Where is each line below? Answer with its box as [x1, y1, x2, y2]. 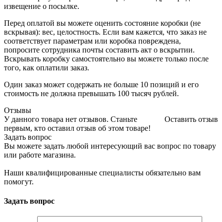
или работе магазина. [4, 150, 76, 159]
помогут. [4, 177, 34, 186]
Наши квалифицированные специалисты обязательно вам [4, 168, 201, 177]
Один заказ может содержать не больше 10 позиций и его [4, 80, 199, 89]
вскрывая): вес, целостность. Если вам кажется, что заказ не [4, 27, 207, 36]
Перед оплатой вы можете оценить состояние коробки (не [4, 18, 201, 27]
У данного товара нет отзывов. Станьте [4, 114, 137, 123]
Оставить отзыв [165, 114, 218, 123]
